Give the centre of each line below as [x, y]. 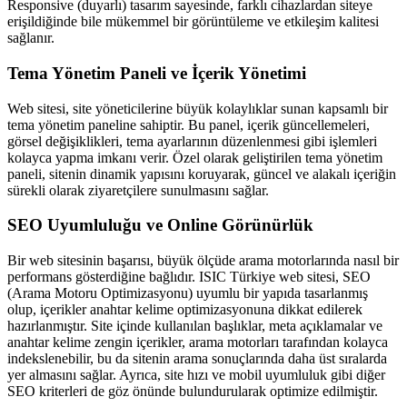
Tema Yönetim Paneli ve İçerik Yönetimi [157, 73]
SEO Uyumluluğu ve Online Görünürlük [160, 225]
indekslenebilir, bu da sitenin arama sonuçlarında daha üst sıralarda [197, 359]
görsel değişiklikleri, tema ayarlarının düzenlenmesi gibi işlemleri [192, 141]
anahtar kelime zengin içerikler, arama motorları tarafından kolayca [198, 342]
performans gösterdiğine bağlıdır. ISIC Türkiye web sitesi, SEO [189, 277]
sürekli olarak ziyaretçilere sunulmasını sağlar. [138, 190]
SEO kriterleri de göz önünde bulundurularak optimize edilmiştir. [193, 392]
